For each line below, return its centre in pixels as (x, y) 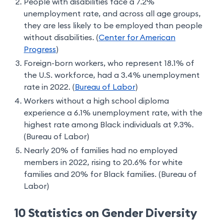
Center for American (137, 38)
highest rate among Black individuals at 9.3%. (109, 125)
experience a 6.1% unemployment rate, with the (113, 113)
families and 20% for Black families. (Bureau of (110, 175)
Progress (40, 50)
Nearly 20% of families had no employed (101, 151)
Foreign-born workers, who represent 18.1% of (109, 64)
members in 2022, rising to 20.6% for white (103, 163)
